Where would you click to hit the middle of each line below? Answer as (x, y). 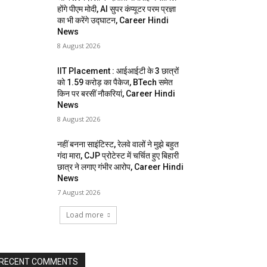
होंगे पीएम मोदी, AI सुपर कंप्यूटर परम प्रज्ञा (117, 9)
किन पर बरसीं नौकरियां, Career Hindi (117, 94)
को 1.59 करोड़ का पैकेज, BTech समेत (115, 82)
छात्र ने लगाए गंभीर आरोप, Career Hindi (121, 167)
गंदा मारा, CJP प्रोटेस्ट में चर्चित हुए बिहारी (118, 156)
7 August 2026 (79, 192)
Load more (85, 215)
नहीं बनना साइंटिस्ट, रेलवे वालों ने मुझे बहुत (118, 144)
